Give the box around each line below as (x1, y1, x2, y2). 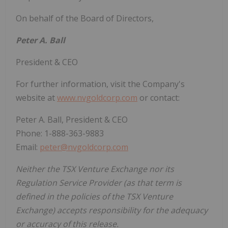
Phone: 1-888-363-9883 (16, 127, 104, 139)
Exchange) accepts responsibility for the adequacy (16, 204, 208, 216)
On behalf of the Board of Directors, (16, 12, 154, 24)
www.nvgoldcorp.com (57, 92, 137, 103)
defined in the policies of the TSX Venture (16, 190, 173, 202)
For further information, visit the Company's (16, 78, 185, 90)
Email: (16, 141, 40, 153)
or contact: (137, 92, 180, 103)
